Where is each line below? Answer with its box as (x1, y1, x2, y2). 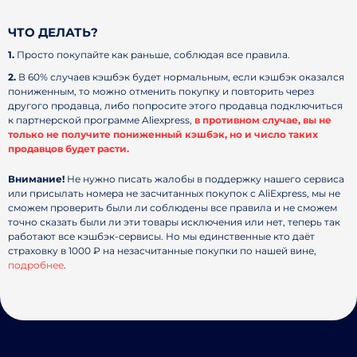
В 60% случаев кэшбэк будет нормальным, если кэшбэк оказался (16, 71, 344, 83)
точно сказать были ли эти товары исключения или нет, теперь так (8, 216, 340, 228)
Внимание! (8, 173, 65, 185)
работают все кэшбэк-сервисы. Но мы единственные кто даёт (8, 230, 315, 242)
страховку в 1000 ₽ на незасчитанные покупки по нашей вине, (8, 245, 316, 257)
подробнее (8, 259, 64, 271)
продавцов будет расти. (8, 143, 129, 155)
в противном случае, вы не (194, 114, 331, 126)
